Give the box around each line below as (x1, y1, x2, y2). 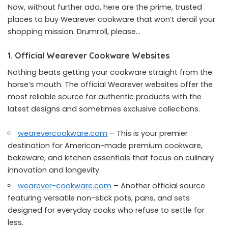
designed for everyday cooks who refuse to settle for (8, 205, 205, 215)
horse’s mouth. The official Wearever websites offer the (8, 79, 213, 90)
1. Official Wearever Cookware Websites (8, 50, 169, 61)
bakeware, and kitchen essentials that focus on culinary (8, 153, 214, 163)
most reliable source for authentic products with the (8, 92, 202, 102)
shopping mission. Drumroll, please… (8, 26, 140, 37)
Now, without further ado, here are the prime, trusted (8, 2, 202, 12)
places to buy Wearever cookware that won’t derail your (8, 14, 215, 24)
